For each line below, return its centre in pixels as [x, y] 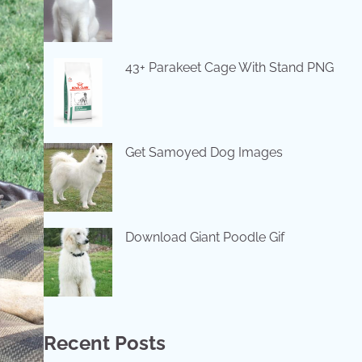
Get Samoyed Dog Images [204, 152]
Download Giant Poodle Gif [204, 237]
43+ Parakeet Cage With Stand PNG [229, 67]
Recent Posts [104, 343]
